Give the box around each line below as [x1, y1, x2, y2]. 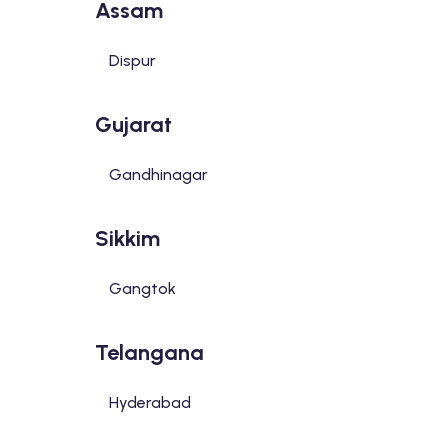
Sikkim [94, 225, 160, 252]
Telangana [94, 339, 204, 366]
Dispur [108, 51, 156, 70]
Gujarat [94, 111, 172, 138]
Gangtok [108, 279, 176, 298]
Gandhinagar [108, 165, 208, 184]
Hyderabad [108, 393, 191, 412]
